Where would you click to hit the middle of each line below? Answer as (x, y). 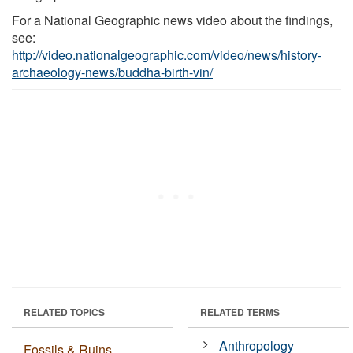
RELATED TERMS (240, 312)
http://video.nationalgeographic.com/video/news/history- (167, 54)
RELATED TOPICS (64, 312)
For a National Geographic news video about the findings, (172, 20)
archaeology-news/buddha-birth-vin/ (112, 72)
